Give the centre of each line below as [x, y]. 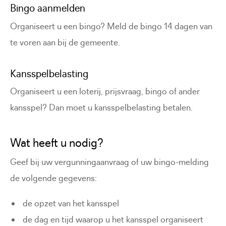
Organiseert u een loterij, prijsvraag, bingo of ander [105, 92]
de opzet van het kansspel [71, 203]
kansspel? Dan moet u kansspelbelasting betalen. [101, 108]
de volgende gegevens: [53, 178]
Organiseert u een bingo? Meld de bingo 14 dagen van [111, 26]
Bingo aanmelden [48, 8]
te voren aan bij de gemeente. [65, 42]
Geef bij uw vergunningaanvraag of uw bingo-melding [109, 162]
